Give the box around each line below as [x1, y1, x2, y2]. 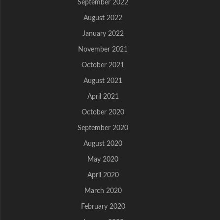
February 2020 [81, 203, 125, 210]
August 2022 [83, 15, 122, 22]
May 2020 [87, 156, 118, 163]
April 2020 [87, 172, 119, 179]
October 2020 [82, 109, 124, 116]
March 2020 [84, 188, 122, 194]
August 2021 [83, 78, 122, 84]
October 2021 [82, 62, 124, 69]
